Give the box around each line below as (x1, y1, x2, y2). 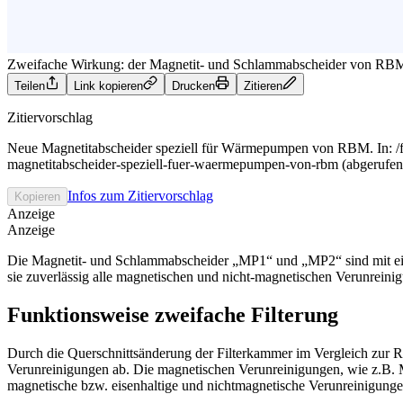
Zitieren (244, 78, 282, 93)
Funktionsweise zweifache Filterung (7, 302, 338, 327)
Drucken (172, 78, 215, 93)
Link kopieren (74, 78, 143, 93)
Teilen (14, 78, 45, 93)
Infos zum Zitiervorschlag (67, 187, 213, 203)
